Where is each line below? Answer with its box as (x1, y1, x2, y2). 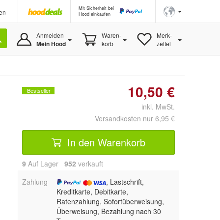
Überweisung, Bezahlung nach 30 (56, 206, 161, 216)
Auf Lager (26, 159, 64, 168)
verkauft (76, 159, 103, 168)
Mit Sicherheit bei (79, 5, 114, 11)
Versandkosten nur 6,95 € (95, 113, 175, 123)
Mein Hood (36, 39, 66, 48)
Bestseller (27, 86, 51, 94)
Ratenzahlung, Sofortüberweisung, (56, 196, 164, 206)
